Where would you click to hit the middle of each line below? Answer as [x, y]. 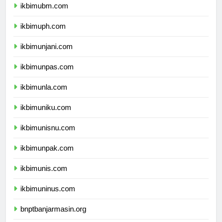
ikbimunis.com [44, 177]
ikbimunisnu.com [48, 137]
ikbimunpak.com [47, 157]
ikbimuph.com [43, 35]
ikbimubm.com [44, 15]
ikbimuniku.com [46, 116]
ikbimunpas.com [47, 76]
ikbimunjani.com [47, 55]
